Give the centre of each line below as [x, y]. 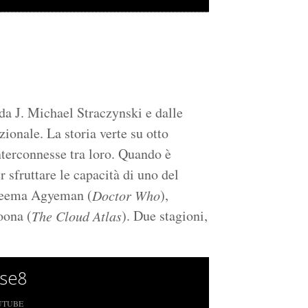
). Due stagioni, [165, 216]
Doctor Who [126, 196]
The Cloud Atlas [77, 216]
